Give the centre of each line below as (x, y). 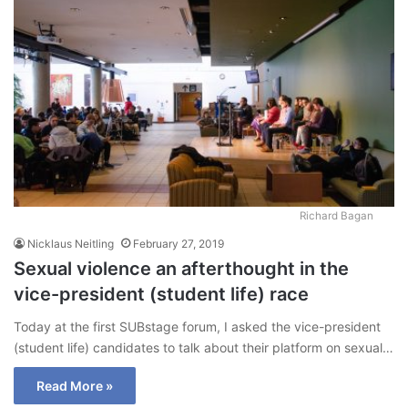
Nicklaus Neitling (71, 244)
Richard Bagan (337, 216)
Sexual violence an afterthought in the (181, 269)
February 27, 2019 (178, 244)
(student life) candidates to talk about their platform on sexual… (204, 348)
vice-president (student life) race (161, 295)
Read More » (75, 386)
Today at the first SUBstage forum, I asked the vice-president (197, 327)
